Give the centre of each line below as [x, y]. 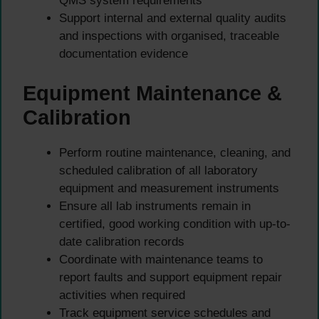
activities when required [122, 295]
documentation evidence [124, 54]
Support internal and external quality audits [173, 19]
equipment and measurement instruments [169, 188]
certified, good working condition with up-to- [175, 224]
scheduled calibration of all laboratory [158, 170]
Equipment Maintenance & [152, 93]
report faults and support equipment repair [171, 277]
